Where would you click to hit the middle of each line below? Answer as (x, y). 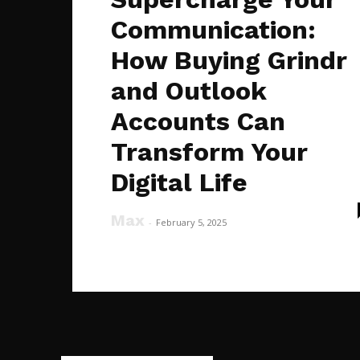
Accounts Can (198, 121)
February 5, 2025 (191, 222)
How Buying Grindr (229, 60)
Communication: (213, 29)
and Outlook (189, 90)
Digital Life (179, 182)
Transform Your (209, 151)
